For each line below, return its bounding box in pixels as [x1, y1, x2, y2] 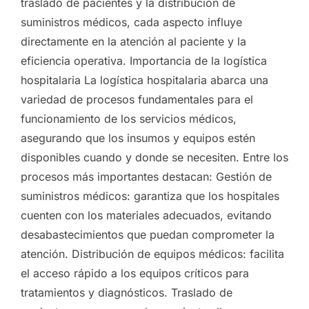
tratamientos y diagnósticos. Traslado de [21, 285, 232, 299]
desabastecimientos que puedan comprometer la [21, 227, 275, 241]
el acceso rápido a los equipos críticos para [21, 266, 249, 280]
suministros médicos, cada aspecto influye [21, 14, 242, 29]
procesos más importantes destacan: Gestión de [21, 169, 272, 183]
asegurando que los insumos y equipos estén [21, 130, 255, 145]
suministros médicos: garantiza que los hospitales [21, 188, 279, 203]
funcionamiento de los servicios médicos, [21, 111, 237, 126]
